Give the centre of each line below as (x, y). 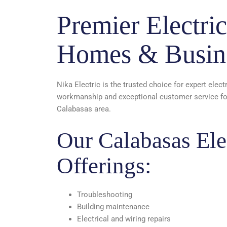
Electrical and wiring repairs (124, 219)
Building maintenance (113, 206)
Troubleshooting (105, 194)
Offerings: (104, 165)
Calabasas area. (84, 109)
